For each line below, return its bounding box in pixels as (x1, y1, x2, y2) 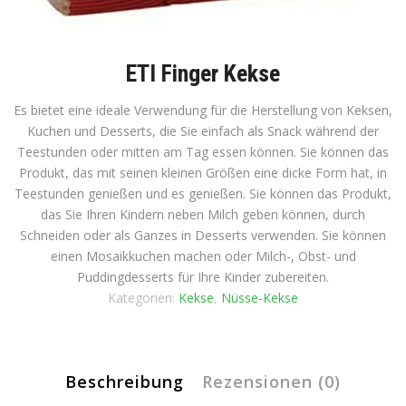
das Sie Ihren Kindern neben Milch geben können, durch (41, 205, 365, 223)
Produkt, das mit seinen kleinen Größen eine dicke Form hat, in (19, 163, 387, 181)
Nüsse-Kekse (221, 288, 298, 306)
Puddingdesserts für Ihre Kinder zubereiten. (77, 267, 329, 285)
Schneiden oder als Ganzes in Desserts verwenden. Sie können (20, 226, 386, 244)
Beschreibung (65, 370, 184, 392)
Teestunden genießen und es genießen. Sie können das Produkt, (14, 184, 391, 202)
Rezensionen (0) (202, 370, 341, 392)
